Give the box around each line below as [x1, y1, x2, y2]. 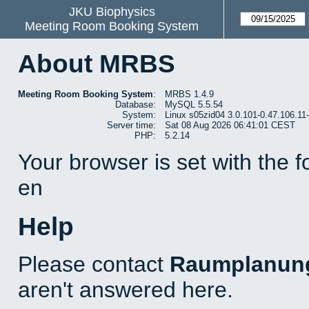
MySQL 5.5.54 [165, 99, 223, 110]
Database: [115, 99, 156, 110]
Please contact [18, 251, 170, 277]
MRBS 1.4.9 [165, 89, 214, 100]
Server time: [107, 120, 156, 131]
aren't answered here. [18, 277, 233, 302]
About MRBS [18, 49, 175, 79]
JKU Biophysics [68, 5, 155, 19]
